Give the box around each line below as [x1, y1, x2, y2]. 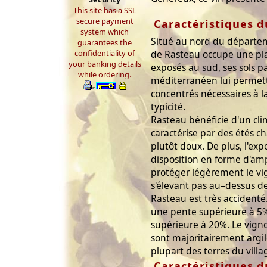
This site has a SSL [73, 5, 136, 15]
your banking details [68, 58, 141, 69]
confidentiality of [74, 48, 135, 58]
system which [80, 26, 129, 37]
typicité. [151, 100, 185, 113]
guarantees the [77, 37, 132, 48]
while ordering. [78, 69, 131, 80]
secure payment [76, 15, 133, 26]
